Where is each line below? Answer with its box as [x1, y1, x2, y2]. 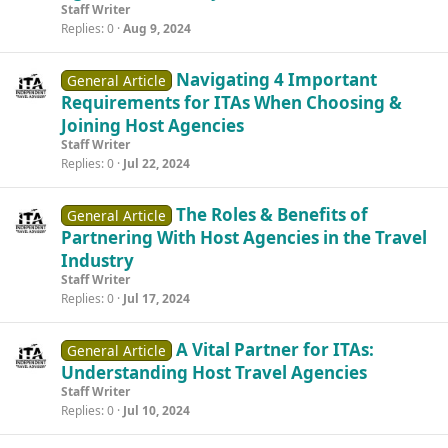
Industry [61, 249, 134, 272]
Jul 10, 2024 [123, 402, 190, 419]
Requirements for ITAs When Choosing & [61, 91, 402, 114]
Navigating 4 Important [175, 68, 377, 91]
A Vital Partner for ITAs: [175, 338, 374, 361]
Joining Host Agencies [61, 114, 244, 137]
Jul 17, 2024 [123, 290, 190, 307]
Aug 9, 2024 [123, 20, 191, 37]
